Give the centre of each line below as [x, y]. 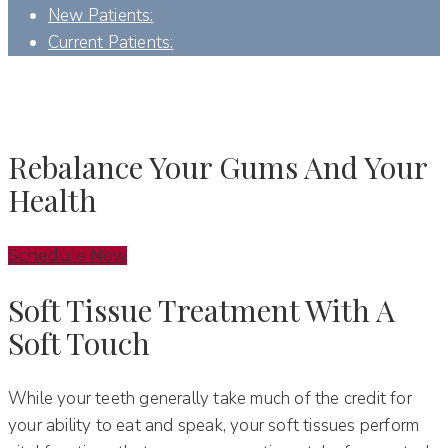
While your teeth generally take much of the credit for [210, 398]
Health [52, 199]
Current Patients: [111, 42]
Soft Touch [79, 342]
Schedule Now [67, 255]
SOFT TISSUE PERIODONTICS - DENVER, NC [166, 118]
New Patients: [101, 15]
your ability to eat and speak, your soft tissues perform [214, 425]
